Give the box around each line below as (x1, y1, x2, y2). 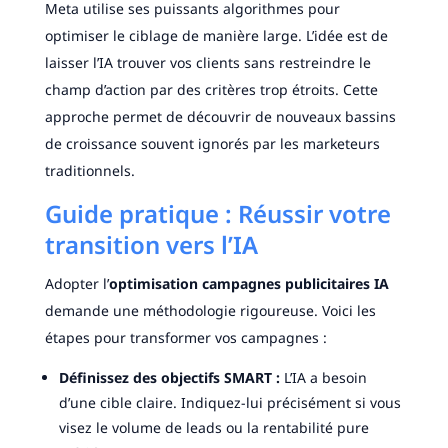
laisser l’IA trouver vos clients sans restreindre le (44, 53, 371, 73)
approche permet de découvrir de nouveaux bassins (44, 107, 396, 127)
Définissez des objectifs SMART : (58, 368, 280, 388)
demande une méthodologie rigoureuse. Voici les (44, 301, 376, 321)
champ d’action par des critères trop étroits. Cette (44, 80, 378, 100)
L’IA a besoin (279, 368, 367, 388)
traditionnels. (44, 161, 135, 181)
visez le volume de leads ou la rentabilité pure (58, 418, 369, 438)
